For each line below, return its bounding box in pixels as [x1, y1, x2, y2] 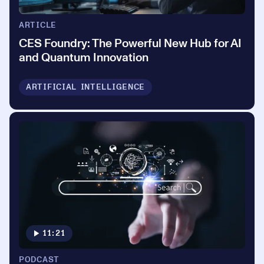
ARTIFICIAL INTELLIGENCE [26, 82, 146, 91]
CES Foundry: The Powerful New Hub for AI [19, 37, 242, 49]
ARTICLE [19, 21, 57, 29]
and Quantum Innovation [19, 51, 148, 64]
